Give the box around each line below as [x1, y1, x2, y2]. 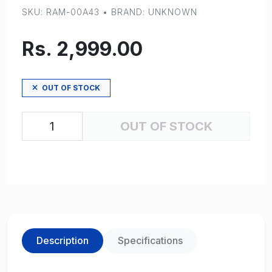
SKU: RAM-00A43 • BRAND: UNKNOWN [22, 7, 197, 18]
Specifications [118, 234, 183, 247]
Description [36, 234, 89, 247]
